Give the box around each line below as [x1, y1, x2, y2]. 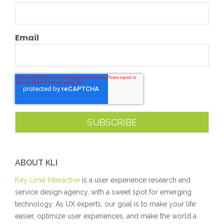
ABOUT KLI [15, 157, 57, 167]
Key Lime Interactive [15, 175, 82, 184]
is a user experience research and [82, 175, 190, 184]
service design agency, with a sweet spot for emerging [15, 187, 191, 196]
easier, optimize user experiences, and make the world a [15, 211, 196, 220]
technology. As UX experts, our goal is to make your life [15, 199, 195, 208]
